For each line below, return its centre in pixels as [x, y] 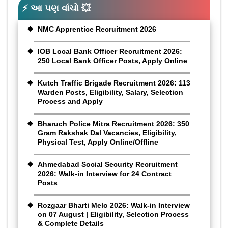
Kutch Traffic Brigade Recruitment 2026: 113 [114, 83]
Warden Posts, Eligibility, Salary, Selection [110, 92]
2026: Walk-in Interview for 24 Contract [105, 173]
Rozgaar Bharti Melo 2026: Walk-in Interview [114, 205]
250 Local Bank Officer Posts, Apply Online [112, 60]
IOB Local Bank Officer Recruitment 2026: [110, 51]
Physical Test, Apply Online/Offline [98, 142]
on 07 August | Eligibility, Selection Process [113, 214]
